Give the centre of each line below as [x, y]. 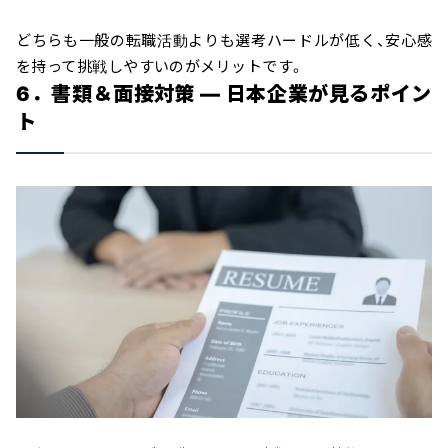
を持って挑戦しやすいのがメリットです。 [160, 66]
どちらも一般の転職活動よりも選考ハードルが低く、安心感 [224, 40]
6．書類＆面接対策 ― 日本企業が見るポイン [224, 93]
